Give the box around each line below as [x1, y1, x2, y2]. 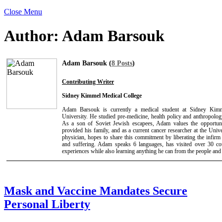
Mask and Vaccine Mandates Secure [4, 184, 187, 197]
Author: [4, 27, 62, 45]
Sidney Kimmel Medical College [62, 92, 142, 99]
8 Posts [111, 59, 132, 67]
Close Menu [4, 7, 42, 16]
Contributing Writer [62, 78, 114, 85]
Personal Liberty [4, 197, 90, 211]
